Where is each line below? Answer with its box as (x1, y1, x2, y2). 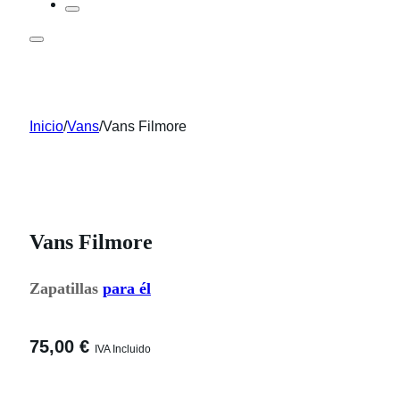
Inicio (29, 119, 63, 134)
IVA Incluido (95, 342, 151, 355)
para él (103, 279, 151, 297)
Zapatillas (29, 279, 103, 297)
